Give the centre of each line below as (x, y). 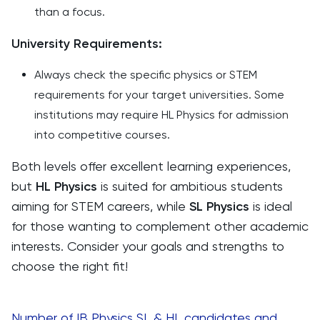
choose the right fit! (70, 266)
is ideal (271, 206)
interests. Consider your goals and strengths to (148, 246)
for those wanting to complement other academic (160, 226)
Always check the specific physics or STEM (146, 75)
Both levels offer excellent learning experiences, (151, 166)
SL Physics (219, 206)
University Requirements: (87, 44)
